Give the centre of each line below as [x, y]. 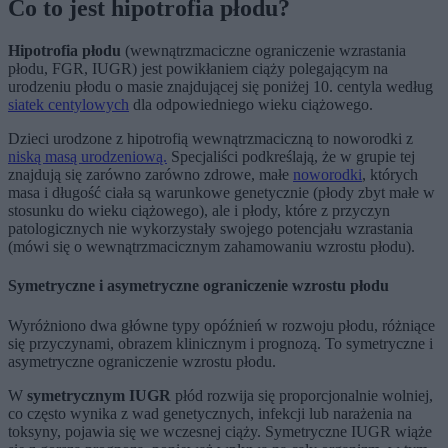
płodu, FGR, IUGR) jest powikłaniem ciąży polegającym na [198, 69]
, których [390, 175]
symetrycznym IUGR [99, 395]
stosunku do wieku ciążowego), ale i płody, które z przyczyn [199, 211]
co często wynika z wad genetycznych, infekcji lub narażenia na [210, 413]
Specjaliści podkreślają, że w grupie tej [291, 157]
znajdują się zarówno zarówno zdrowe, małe [150, 175]
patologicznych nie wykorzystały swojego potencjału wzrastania [210, 229]
